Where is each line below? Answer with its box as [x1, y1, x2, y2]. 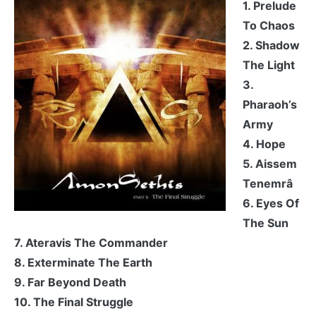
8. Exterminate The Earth [14, 255, 152, 270]
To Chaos [243, 18, 295, 33]
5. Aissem [243, 157, 297, 171]
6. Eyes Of [243, 196, 299, 211]
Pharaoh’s [243, 97, 297, 112]
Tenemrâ [243, 176, 293, 191]
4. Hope [243, 137, 286, 152]
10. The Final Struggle [14, 295, 133, 310]
